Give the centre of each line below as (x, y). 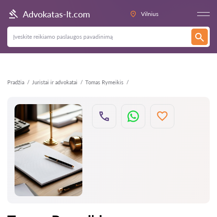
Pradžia (16, 82)
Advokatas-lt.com (56, 14)
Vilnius (149, 14)
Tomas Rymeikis (104, 82)
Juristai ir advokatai (55, 82)
